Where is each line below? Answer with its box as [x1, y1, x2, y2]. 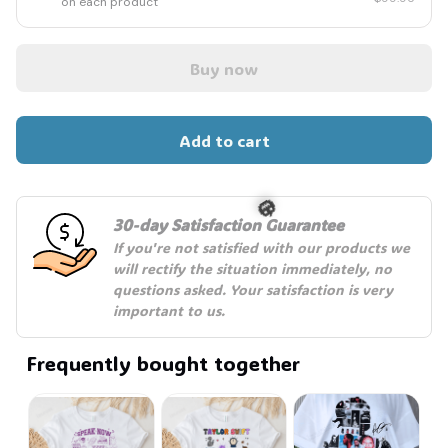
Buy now [190, 57, 258, 79]
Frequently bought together [26, 350, 300, 377]
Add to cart [178, 129, 270, 151]
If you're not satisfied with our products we [113, 238, 410, 258]
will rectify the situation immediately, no [113, 259, 392, 279]
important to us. [113, 301, 225, 321]
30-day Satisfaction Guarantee [113, 214, 344, 236]
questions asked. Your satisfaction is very [113, 280, 393, 300]
